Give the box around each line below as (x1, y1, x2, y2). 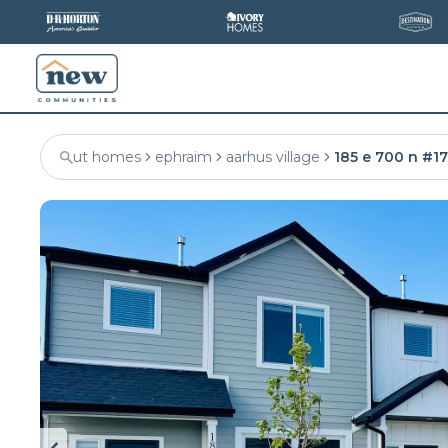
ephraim (155, 148, 212, 166)
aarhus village (226, 148, 320, 166)
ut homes (73, 148, 141, 166)
